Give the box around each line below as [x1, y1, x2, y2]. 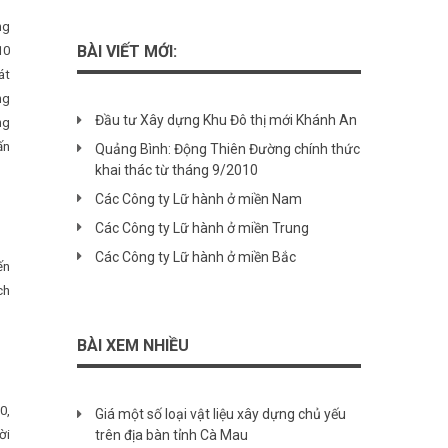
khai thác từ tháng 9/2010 [94, 162, 258, 179]
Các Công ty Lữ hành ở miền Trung [94, 220, 309, 237]
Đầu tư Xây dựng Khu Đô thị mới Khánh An [94, 112, 357, 129]
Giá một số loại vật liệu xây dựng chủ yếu [94, 406, 346, 423]
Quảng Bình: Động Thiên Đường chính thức [94, 141, 360, 158]
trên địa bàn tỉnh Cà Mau [94, 427, 248, 444]
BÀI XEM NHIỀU [76, 336, 189, 356]
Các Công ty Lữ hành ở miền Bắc [94, 249, 296, 266]
